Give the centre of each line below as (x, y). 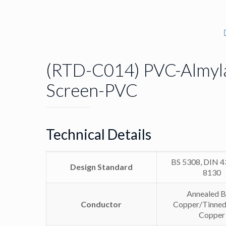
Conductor (101, 204)
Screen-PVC (92, 90)
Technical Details (98, 134)
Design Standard (101, 167)
